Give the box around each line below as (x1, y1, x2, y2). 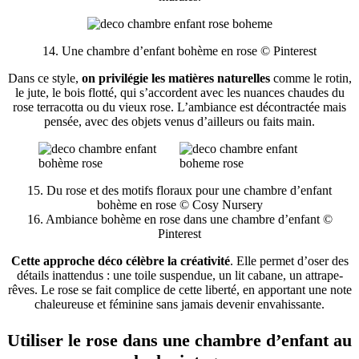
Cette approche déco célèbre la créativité (10, 254, 230, 268)
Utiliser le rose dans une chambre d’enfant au (7, 329, 352, 350)
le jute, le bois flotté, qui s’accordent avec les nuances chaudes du (14, 86, 345, 100)
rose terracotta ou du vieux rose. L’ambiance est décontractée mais (13, 100, 346, 115)
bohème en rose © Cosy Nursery (96, 198, 263, 212)
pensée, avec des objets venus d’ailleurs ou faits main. (44, 115, 315, 129)
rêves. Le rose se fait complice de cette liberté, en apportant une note (7, 283, 352, 297)
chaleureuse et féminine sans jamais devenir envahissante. (34, 297, 325, 312)
